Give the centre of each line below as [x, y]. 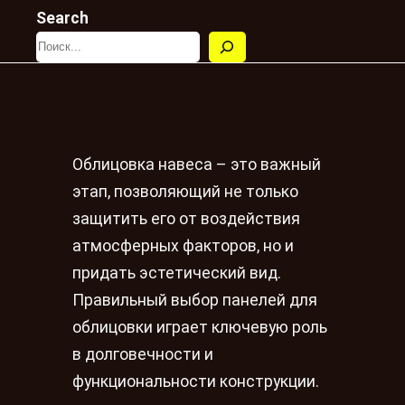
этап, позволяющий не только [185, 192]
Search [62, 18]
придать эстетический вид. [177, 273]
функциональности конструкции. [196, 382]
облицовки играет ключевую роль [200, 328]
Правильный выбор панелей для [195, 301]
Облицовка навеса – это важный [197, 165]
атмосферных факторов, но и [183, 246]
